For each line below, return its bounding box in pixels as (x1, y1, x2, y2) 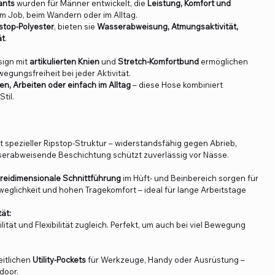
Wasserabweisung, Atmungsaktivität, (97, 21, 238, 32)
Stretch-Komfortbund (118, 56, 199, 67)
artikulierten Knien (29, 56, 99, 67)
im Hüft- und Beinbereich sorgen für (121, 173, 258, 184)
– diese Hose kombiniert (131, 80, 223, 90)
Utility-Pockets (33, 255, 86, 265)
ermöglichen (199, 56, 248, 67)
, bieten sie (54, 21, 97, 32)
